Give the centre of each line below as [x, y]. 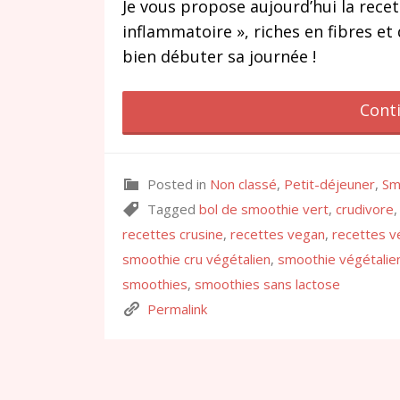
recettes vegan [278, 234]
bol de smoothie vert [264, 209]
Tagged [170, 209]
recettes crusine [173, 234]
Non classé [243, 184]
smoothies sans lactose [267, 284]
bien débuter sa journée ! [219, 57]
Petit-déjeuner [329, 184]
